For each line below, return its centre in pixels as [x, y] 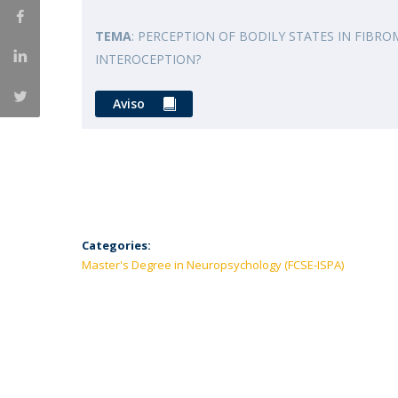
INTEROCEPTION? [150, 59]
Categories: [116, 245]
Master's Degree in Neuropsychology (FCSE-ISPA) [213, 265]
